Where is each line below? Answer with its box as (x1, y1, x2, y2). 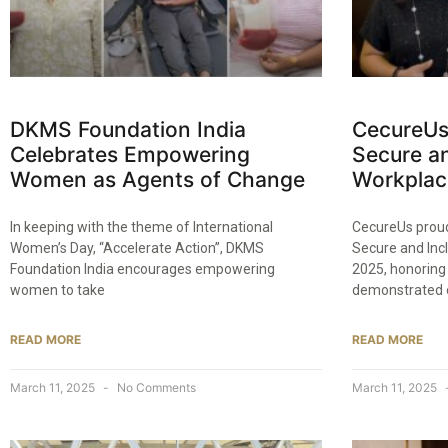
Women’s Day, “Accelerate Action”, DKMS (10, 239, 264, 256)
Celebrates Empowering (10, 141, 250, 167)
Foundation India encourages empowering (10, 260, 275, 277)
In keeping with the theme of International (10, 218, 273, 235)
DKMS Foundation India (10, 116, 246, 142)
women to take (10, 281, 105, 298)
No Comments (114, 379, 196, 395)
